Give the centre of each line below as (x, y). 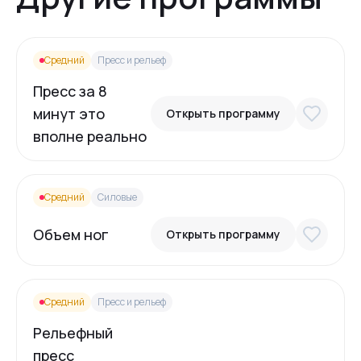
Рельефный (73, 333)
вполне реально (90, 136)
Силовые (117, 197)
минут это (69, 114)
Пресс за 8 (70, 91)
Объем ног (71, 234)
